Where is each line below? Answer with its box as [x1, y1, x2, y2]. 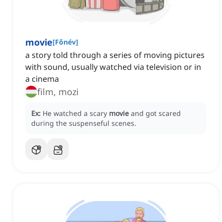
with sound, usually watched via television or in [25, 61, 201, 73]
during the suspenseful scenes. [31, 118, 136, 128]
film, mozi [37, 86, 79, 98]
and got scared [131, 109, 181, 118]
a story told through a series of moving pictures [25, 50, 205, 61]
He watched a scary [43, 109, 109, 118]
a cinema [25, 73, 59, 85]
